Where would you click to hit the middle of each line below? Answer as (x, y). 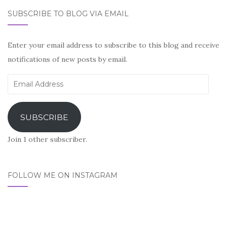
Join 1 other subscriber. (47, 140)
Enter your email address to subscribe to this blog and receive (113, 45)
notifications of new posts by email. (67, 60)
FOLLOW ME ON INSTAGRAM (63, 176)
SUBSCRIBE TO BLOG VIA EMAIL (68, 14)
